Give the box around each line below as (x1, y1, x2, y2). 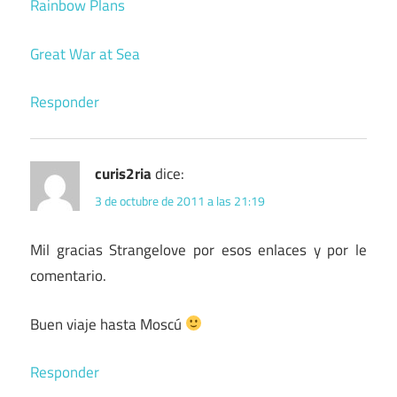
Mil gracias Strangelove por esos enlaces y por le (30, 238, 367, 262)
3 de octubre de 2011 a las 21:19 (95, 191, 265, 211)
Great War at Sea (30, 42, 140, 66)
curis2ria (95, 162, 152, 186)
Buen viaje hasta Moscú (30, 312, 185, 336)
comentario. (30, 264, 106, 288)
